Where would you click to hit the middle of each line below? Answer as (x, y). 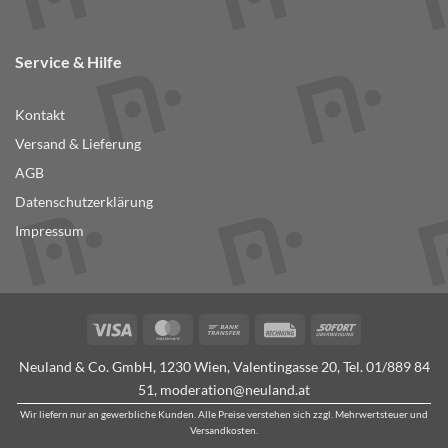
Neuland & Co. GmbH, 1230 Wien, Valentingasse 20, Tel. (192, 366)
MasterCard (224, 327)
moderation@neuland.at (235, 389)
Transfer (269, 350)
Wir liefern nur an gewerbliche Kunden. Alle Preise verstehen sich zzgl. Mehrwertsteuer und (224, 413)
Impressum (49, 231)
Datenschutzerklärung (84, 202)
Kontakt (40, 114)
